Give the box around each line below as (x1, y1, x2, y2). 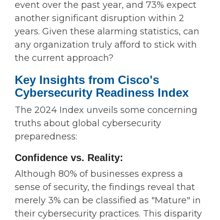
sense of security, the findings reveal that (15, 182, 195, 193)
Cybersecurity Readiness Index (15, 86, 189, 100)
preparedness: (15, 131, 77, 142)
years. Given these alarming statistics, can (15, 26, 199, 37)
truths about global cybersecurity (15, 118, 161, 129)
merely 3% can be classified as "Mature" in (15, 195, 201, 206)
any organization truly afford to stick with (15, 39, 197, 51)
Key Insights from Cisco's (15, 73, 159, 87)
